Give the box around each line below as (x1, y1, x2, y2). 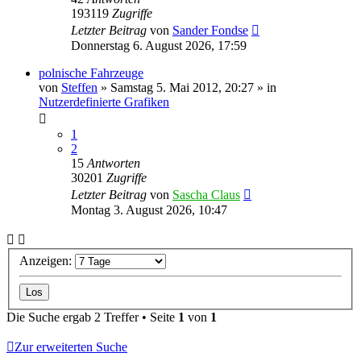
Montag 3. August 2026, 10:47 (71, 202, 227, 217)
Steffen (61, 80, 98, 94)
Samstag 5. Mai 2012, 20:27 (110, 80, 254, 94)
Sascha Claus (172, 187, 240, 201)
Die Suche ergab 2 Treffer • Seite (6, 310, 178, 325)
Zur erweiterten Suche (15, 340, 127, 355)
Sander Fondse (172, 23, 248, 37)
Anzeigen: (19, 254, 75, 268)
